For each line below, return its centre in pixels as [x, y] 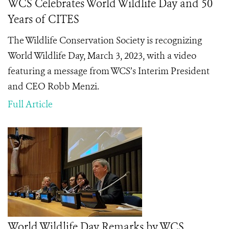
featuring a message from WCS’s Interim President [109, 71]
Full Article [30, 104]
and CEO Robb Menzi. [53, 86]
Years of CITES [43, 19]
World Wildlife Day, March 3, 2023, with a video [102, 56]
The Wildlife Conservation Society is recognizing [105, 40]
